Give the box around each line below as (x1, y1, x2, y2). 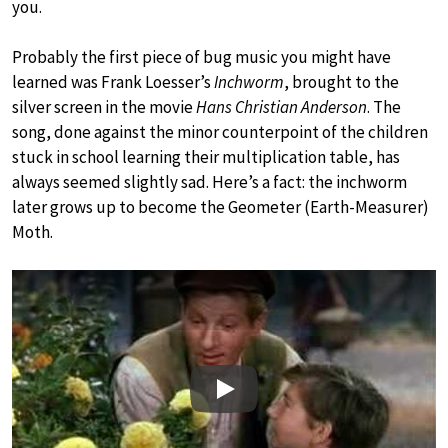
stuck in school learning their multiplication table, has (12, 145, 400, 168)
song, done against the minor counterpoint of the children (12, 120, 428, 143)
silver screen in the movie (12, 95, 196, 118)
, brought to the (284, 70, 399, 93)
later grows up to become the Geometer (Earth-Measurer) (12, 195, 429, 218)
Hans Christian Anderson (196, 95, 367, 118)
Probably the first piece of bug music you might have (12, 45, 391, 68)
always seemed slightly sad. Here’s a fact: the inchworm (12, 170, 407, 193)
